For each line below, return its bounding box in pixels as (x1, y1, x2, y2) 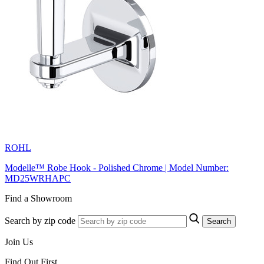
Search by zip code (5, 215, 75, 226)
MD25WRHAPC (5, 173, 71, 183)
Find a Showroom (5, 193, 72, 203)
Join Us (5, 236, 33, 247)
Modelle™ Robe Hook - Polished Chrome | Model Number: (5, 162, 229, 173)
